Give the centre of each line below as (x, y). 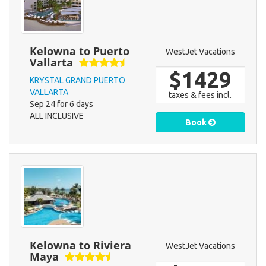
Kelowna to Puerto (80, 51)
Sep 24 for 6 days (61, 104)
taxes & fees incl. (200, 95)
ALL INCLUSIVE (57, 116)
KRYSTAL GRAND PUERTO (77, 80)
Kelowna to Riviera (80, 246)
